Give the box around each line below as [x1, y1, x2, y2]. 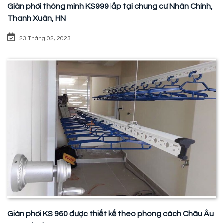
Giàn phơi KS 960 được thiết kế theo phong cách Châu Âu [7, 209, 214, 218]
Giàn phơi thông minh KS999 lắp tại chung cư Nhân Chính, [7, 2, 213, 11]
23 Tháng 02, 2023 [19, 35, 71, 42]
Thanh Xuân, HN [7, 14, 66, 23]
